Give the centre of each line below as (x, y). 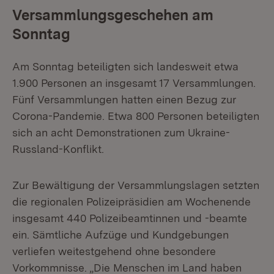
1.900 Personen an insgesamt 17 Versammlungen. (134, 83)
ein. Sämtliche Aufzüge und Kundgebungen (120, 235)
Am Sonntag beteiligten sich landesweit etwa (125, 66)
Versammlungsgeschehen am (113, 15)
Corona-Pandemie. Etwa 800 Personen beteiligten (136, 116)
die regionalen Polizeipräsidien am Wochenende (131, 202)
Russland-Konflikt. (58, 149)
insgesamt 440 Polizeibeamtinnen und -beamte (130, 218)
